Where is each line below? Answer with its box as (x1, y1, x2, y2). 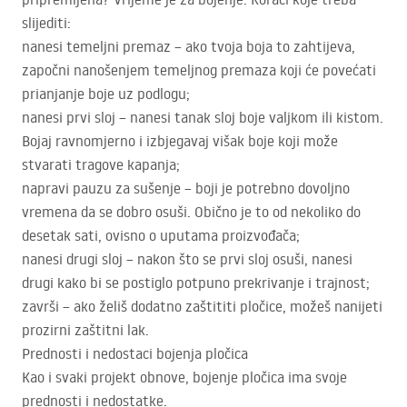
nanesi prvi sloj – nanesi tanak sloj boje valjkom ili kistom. (22, 108, 383, 127)
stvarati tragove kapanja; (22, 155, 180, 174)
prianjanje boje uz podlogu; (22, 84, 190, 104)
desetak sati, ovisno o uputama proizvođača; (22, 226, 300, 245)
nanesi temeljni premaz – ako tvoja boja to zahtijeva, (22, 37, 355, 56)
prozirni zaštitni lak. (22, 321, 149, 340)
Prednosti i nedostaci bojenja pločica (22, 344, 248, 363)
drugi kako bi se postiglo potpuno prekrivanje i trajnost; (22, 273, 370, 293)
